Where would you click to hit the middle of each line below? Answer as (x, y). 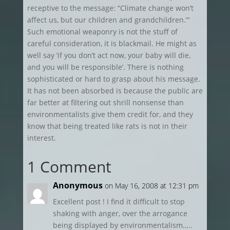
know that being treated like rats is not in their (107, 126)
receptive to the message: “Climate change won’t (110, 8)
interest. (41, 138)
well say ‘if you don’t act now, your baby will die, (109, 55)
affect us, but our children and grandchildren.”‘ (108, 20)
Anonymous (78, 185)
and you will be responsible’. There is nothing (105, 67)
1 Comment (69, 167)
